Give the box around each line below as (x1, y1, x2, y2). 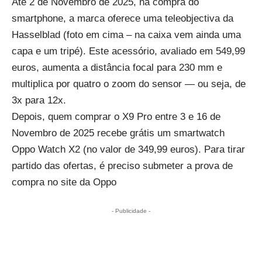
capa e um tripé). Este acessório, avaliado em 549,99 (12, 45, 245, 57)
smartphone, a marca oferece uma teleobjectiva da (12, 12, 233, 24)
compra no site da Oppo (12, 176, 116, 188)
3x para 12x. (12, 94, 66, 106)
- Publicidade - (112, 207, 150, 214)
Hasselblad (12, 29, 60, 40)
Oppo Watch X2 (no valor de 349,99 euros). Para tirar (12, 143, 245, 155)
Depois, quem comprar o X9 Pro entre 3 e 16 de (12, 111, 220, 122)
